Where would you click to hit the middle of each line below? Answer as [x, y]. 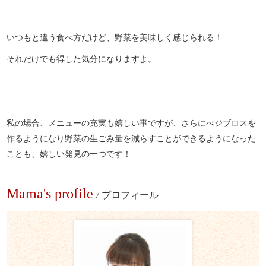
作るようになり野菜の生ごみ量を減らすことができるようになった [132, 138]
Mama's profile [50, 194]
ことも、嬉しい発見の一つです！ [70, 154]
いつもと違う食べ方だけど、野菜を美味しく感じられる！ [115, 37]
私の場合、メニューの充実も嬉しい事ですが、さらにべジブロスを [132, 123]
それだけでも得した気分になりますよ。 [82, 59]
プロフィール [130, 195]
